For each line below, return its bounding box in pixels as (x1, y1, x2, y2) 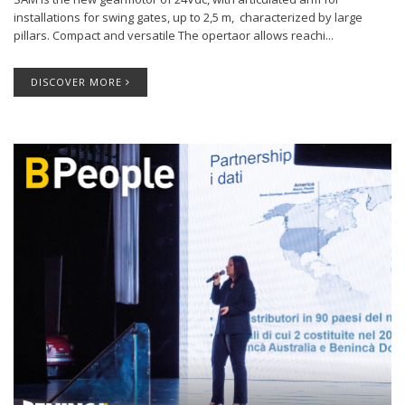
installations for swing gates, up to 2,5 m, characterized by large (14, 9, 363, 26)
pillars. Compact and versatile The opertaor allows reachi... (14, 27, 334, 44)
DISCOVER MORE (31, 75, 126, 89)
